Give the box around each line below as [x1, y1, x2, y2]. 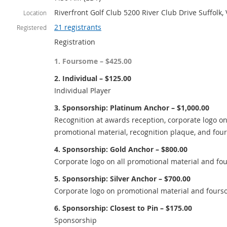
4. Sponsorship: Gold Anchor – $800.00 [54, 144, 187, 154]
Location [23, 9, 47, 17]
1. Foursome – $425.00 [54, 56, 132, 66]
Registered [17, 23, 47, 31]
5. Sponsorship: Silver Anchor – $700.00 [54, 174, 191, 183]
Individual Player [54, 86, 111, 95]
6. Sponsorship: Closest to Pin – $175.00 [54, 203, 192, 213]
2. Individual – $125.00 [54, 73, 131, 83]
